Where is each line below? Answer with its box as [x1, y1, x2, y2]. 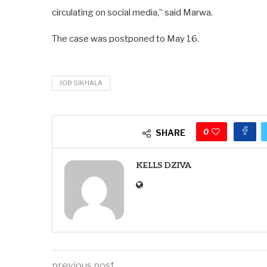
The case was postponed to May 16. [52, 33, 199, 44]
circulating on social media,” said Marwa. [52, 7, 213, 18]
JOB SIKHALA [60, 79, 103, 87]
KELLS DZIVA [136, 160, 191, 170]
